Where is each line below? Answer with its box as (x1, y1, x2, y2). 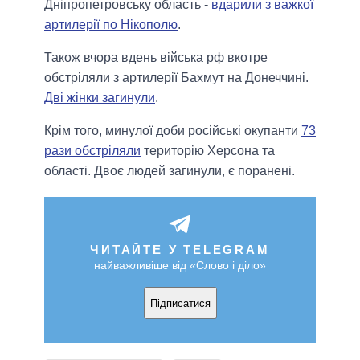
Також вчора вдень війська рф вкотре (44, 51, 268, 65)
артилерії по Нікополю (44, 18, 178, 32)
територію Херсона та (141, 144, 275, 158)
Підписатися (149, 297, 211, 309)
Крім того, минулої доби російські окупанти (44, 124, 301, 138)
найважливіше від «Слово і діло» (94, 259, 266, 272)
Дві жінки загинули (44, 91, 155, 105)
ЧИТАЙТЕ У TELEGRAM (90, 243, 270, 257)
